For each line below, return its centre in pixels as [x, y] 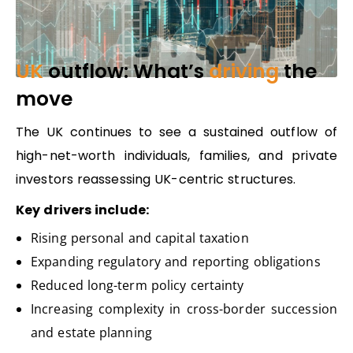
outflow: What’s [126, 71]
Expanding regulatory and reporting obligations [176, 261]
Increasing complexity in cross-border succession [184, 308]
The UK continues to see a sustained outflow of [176, 132]
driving [244, 71]
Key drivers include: [82, 210]
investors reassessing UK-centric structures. [156, 179]
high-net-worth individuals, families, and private [176, 155]
